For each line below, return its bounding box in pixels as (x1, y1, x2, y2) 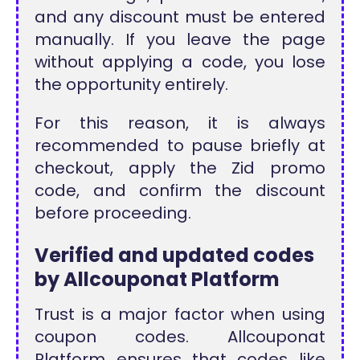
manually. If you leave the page (35, 27, 325, 51)
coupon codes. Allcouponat (35, 325, 325, 349)
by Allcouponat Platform (35, 266, 280, 293)
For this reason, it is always (35, 111, 325, 134)
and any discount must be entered (35, 5, 325, 28)
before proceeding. (35, 201, 192, 224)
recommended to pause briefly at (35, 133, 325, 157)
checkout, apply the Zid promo (35, 156, 325, 179)
